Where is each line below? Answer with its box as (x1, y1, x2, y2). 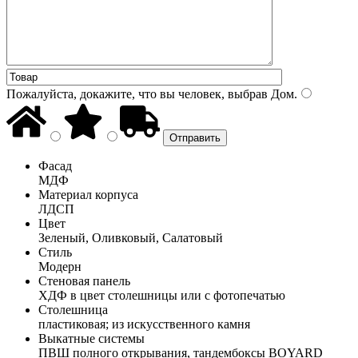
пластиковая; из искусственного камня (38, 316, 250, 331)
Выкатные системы (38, 331, 145, 345)
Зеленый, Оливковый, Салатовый (38, 230, 223, 245)
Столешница (38, 302, 108, 316)
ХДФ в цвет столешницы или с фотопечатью (38, 288, 285, 302)
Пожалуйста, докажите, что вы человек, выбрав (6, 86, 268, 101)
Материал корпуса (38, 187, 138, 201)
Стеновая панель (38, 273, 130, 288)
